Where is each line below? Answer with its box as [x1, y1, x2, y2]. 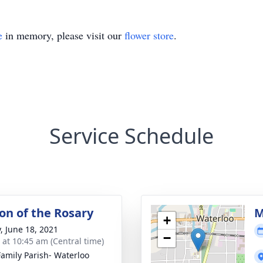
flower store [124, 28, 174, 42]
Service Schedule [49, 122, 214, 150]
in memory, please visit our [2, 28, 124, 42]
